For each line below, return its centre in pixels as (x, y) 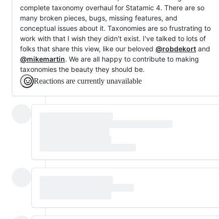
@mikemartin (43, 59)
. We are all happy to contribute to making (132, 59)
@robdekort (176, 48)
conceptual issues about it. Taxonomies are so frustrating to (115, 28)
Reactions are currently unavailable (88, 81)
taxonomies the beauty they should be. (82, 69)
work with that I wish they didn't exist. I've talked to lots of (113, 38)
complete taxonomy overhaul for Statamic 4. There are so (112, 7)
